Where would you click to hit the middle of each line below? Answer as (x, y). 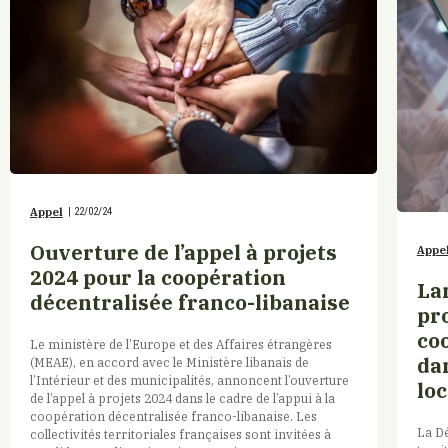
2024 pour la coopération (158, 277)
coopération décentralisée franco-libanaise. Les (173, 415)
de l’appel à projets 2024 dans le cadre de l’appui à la (182, 397)
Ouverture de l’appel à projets (183, 252)
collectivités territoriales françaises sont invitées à (180, 433)
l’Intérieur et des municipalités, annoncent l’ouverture (189, 379)
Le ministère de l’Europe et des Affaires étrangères (181, 343)
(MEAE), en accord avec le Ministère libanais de (169, 361)
